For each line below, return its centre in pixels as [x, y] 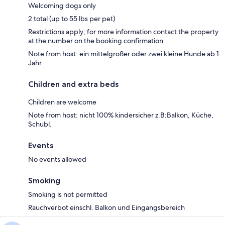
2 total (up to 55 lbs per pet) [72, 19]
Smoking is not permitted [68, 194]
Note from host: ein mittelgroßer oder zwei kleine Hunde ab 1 [124, 54]
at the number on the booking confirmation [96, 41]
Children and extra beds [73, 84]
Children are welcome [62, 102]
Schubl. [40, 124]
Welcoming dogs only [62, 6]
